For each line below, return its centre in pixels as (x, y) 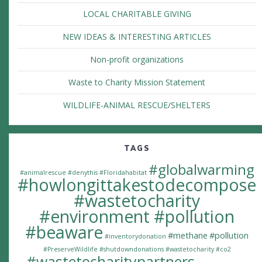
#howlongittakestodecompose (137, 185)
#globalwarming (201, 170)
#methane (188, 235)
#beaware (64, 232)
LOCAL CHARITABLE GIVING (137, 14)
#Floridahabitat (123, 173)
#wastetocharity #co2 (198, 249)
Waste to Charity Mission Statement (137, 82)
